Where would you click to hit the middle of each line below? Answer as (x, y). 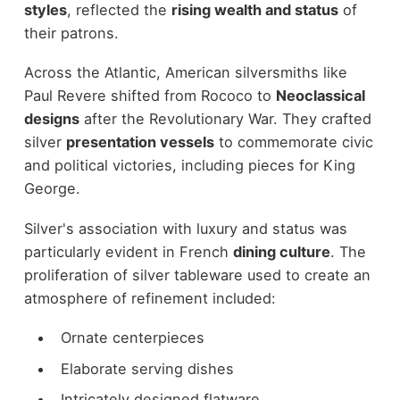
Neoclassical (320, 96)
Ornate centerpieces (132, 338)
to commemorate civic (293, 142)
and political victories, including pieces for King (189, 166)
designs (51, 119)
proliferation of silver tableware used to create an (197, 275)
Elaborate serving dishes (147, 368)
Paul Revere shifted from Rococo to (150, 96)
